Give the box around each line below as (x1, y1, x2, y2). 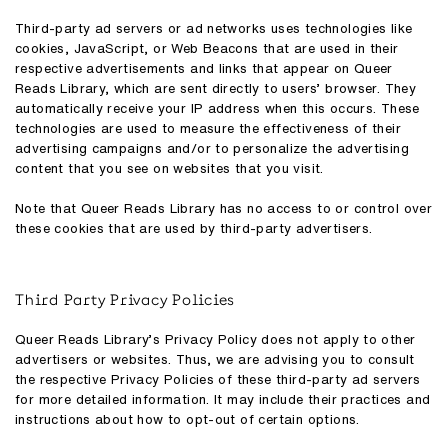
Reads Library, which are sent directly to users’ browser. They (15, 82, 417, 95)
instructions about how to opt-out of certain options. (15, 413, 360, 426)
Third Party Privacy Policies (15, 290, 235, 308)
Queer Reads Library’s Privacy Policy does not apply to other (15, 333, 416, 346)
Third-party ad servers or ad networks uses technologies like (15, 22, 413, 35)
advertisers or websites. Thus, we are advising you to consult (15, 353, 415, 366)
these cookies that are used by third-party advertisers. (15, 222, 373, 235)
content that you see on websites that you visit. (15, 162, 324, 175)
